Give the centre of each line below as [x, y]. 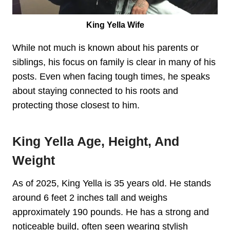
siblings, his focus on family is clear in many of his [114, 62]
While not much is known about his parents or [106, 48]
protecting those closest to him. [76, 106]
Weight [34, 160]
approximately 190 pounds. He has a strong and [111, 212]
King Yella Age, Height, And [96, 141]
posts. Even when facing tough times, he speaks [111, 77]
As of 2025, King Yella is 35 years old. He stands [112, 184]
